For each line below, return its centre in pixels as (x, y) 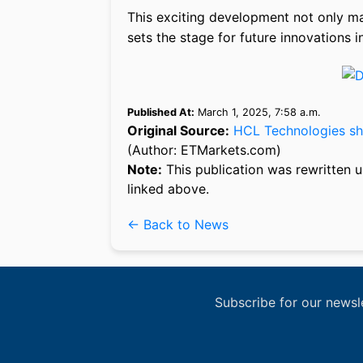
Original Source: (178, 130)
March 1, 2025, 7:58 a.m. (258, 112)
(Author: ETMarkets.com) (204, 149)
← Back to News (178, 224)
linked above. (168, 188)
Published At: (161, 112)
